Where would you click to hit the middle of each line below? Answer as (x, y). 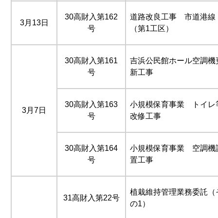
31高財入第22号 (91, 198)
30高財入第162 (91, 17)
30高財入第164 (91, 148)
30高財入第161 (91, 60)
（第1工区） (152, 28)
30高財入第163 (91, 104)
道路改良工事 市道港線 (173, 17)
